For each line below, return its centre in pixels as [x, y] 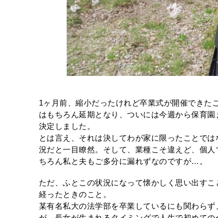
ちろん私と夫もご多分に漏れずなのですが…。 [123, 162]
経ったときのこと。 [75, 195]
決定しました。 [67, 127]
